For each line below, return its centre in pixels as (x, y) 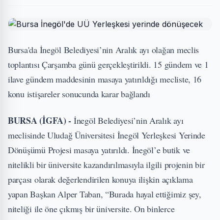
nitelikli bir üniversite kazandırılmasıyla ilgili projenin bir (106, 165)
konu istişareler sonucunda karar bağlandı (79, 94)
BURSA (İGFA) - (41, 120)
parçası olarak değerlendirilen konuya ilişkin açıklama (100, 179)
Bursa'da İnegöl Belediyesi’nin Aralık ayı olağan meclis (104, 50)
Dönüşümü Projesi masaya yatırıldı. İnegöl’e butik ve (99, 150)
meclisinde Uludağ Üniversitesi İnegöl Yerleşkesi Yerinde (107, 135)
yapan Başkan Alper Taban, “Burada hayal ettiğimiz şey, (105, 194)
